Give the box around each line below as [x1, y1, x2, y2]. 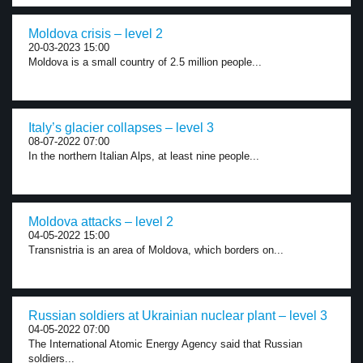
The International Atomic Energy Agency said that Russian [28, 338, 302, 350]
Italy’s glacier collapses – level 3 [28, 121, 214, 135]
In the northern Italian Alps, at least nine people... [28, 150, 259, 162]
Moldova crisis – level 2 [28, 27, 163, 41]
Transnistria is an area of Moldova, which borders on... [28, 244, 284, 256]
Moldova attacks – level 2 [28, 215, 173, 228]
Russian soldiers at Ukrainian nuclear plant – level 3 [28, 309, 327, 322]
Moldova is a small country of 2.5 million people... [28, 56, 262, 68]
